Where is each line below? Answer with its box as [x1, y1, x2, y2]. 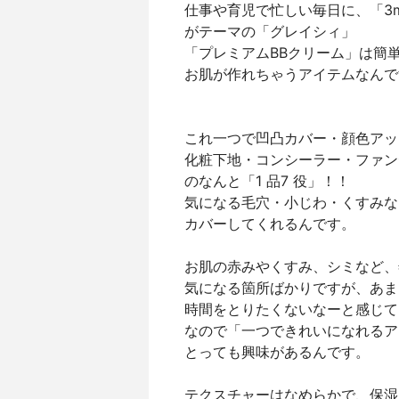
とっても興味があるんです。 [184, 343, 370, 361]
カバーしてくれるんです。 [184, 215, 355, 232]
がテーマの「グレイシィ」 [184, 22, 355, 40]
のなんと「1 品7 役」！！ [184, 172, 350, 190]
